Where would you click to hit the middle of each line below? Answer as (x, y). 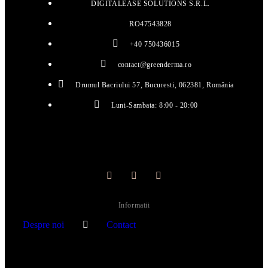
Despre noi (45, 225)
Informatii (134, 205)
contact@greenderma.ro (155, 65)
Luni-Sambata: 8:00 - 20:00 (155, 106)
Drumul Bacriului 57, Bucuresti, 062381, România (155, 85)
